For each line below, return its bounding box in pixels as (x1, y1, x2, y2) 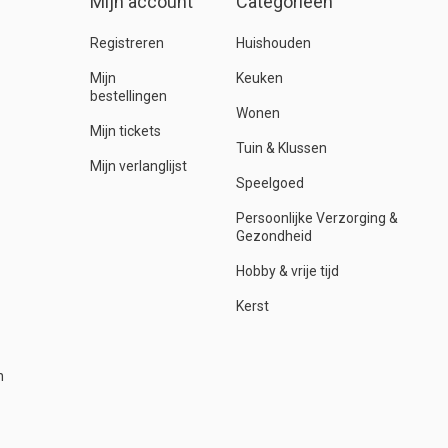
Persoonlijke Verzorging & (235, 210, 398, 226)
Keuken (235, 70, 283, 86)
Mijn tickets (89, 123, 161, 139)
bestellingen (89, 88, 167, 104)
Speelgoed (235, 175, 304, 191)
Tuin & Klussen (235, 140, 327, 156)
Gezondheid (235, 228, 312, 244)
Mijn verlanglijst (89, 158, 187, 174)
